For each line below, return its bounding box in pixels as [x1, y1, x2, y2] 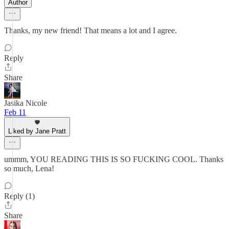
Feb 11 [4, 108, 26, 117]
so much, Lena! [4, 164, 54, 173]
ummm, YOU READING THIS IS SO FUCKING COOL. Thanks [4, 155, 223, 164]
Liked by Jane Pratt [8, 127, 66, 135]
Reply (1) [4, 192, 35, 200]
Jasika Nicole [4, 99, 47, 107]
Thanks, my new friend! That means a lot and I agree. [4, 26, 177, 35]
